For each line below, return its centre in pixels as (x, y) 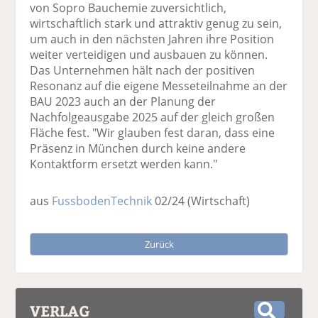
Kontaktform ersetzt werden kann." (124, 164)
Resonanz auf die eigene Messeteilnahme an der (159, 86)
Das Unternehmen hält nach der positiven (143, 71)
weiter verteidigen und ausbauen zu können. (149, 55)
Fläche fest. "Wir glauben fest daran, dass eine (153, 133)
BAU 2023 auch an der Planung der (123, 102)
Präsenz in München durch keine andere (138, 149)
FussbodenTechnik (102, 201)
